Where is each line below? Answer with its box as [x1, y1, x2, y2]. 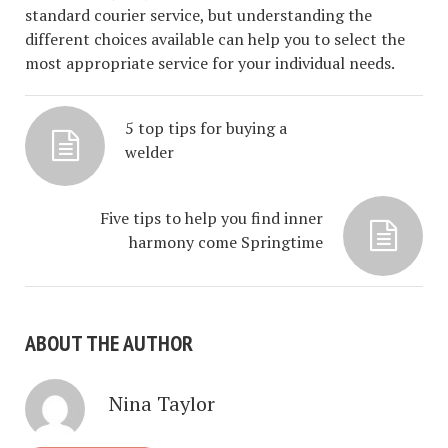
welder [125, 140, 174, 163]
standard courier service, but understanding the [25, 3, 372, 26]
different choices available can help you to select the [25, 27, 405, 50]
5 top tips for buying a [125, 116, 287, 139]
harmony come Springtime [129, 230, 323, 253]
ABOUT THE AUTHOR [25, 328, 193, 357]
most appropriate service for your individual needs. [25, 51, 395, 74]
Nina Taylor [109, 389, 215, 417]
